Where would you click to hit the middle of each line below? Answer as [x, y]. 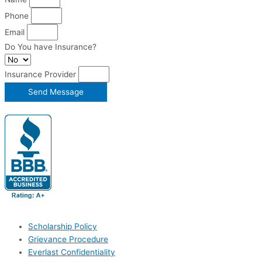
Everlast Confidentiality [72, 252]
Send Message [56, 92]
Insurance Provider [42, 75]
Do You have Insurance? [51, 47]
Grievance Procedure [68, 239]
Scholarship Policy [63, 227]
